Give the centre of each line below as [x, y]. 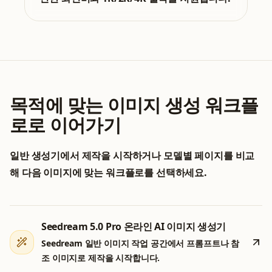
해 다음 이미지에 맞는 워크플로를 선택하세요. [108, 173]
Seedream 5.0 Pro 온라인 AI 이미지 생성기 [134, 227]
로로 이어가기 [65, 125]
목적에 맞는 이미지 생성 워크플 [134, 105]
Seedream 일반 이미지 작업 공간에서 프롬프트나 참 [141, 243]
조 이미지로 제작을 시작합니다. [101, 258]
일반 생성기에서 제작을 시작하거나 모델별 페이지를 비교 [132, 156]
